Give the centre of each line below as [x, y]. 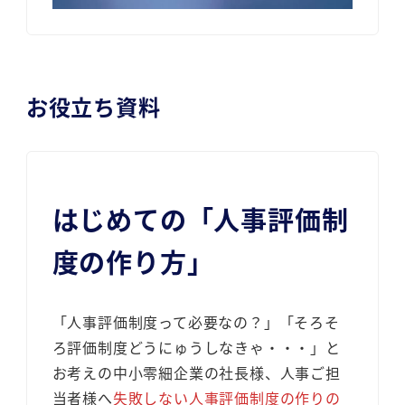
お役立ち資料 [93, 106]
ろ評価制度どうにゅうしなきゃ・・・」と [196, 348]
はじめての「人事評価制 [200, 219]
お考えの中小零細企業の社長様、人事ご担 [196, 373]
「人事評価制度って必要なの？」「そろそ [196, 322]
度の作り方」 [133, 262]
